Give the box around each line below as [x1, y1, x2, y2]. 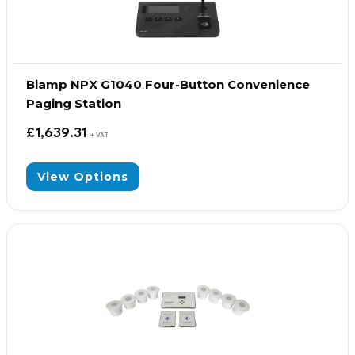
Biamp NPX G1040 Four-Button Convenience [26, 77, 310, 92]
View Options [37, 170, 128, 184]
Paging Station [26, 96, 121, 111]
